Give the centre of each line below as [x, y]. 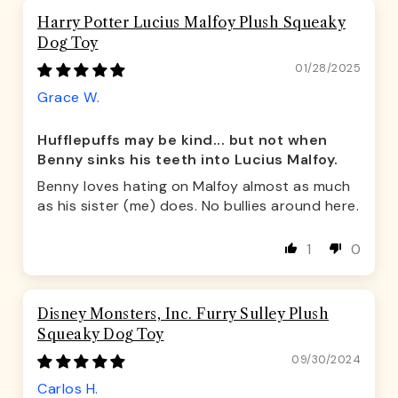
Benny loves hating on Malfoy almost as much [194, 187]
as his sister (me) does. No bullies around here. [198, 206]
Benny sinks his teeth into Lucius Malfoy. [188, 160]
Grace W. [68, 98]
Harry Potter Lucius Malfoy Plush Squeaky [191, 23]
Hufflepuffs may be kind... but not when [183, 140]
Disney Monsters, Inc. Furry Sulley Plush [183, 314]
